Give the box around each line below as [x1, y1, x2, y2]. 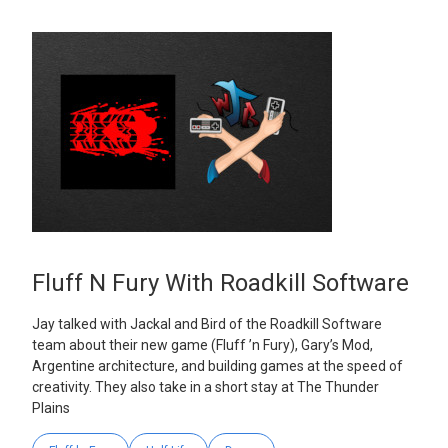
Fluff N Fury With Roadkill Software [32, 269, 409, 297]
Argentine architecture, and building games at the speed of [32, 358, 403, 375]
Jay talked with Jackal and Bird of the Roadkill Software [32, 316, 382, 333]
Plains [32, 400, 70, 417]
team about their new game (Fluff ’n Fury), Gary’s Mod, [32, 337, 373, 354]
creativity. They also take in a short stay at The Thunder [32, 379, 379, 396]
